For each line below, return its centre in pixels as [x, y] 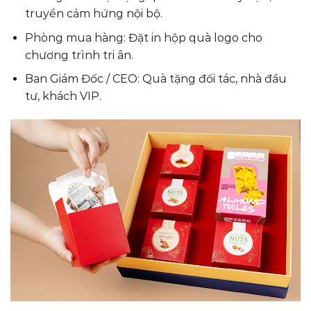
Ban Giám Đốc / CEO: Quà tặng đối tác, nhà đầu [155, 79]
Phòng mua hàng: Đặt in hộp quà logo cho [143, 37]
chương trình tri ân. [79, 55]
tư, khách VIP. [63, 96]
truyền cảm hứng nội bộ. [93, 14]
